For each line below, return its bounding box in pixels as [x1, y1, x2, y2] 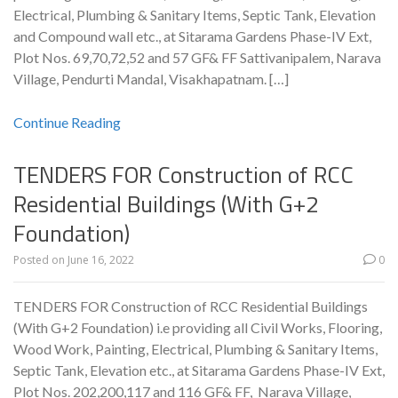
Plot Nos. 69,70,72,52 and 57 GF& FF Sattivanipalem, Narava [13, 49, 381, 67]
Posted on [13, 252, 68, 268]
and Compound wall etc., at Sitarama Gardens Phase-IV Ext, [13, 28, 371, 45]
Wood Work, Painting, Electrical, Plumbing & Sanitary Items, [13, 340, 378, 358]
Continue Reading [13, 114, 121, 131]
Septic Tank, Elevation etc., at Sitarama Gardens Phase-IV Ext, [13, 362, 385, 379]
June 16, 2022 [68, 252, 134, 268]
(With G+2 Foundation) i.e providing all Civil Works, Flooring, [13, 319, 382, 337]
